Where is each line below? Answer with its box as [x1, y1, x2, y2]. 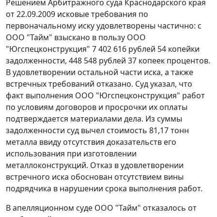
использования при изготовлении [6, 148, 137, 159]
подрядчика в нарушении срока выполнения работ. [6, 183, 202, 194]
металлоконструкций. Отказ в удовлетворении [6, 160, 184, 170]
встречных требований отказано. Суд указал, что [6, 78, 192, 89]
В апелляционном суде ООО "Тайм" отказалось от [6, 202, 197, 213]
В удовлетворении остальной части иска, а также [6, 67, 193, 77]
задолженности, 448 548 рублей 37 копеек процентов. [6, 55, 210, 66]
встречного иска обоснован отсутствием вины [6, 171, 184, 182]
